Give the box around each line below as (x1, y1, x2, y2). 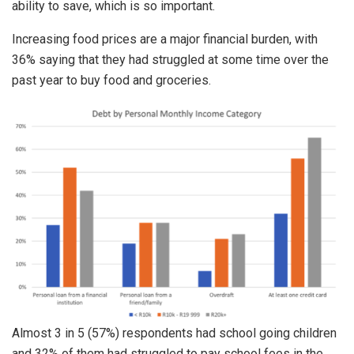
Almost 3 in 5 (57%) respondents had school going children (12, 326, 337, 341)
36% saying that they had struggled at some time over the (12, 52, 329, 68)
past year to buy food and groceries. (12, 73, 211, 88)
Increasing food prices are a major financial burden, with (12, 32, 318, 47)
